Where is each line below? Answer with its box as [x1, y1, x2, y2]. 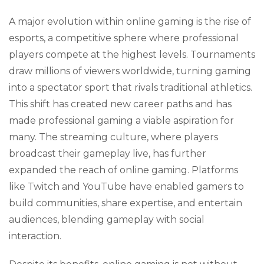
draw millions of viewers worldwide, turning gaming [9, 65, 251, 77]
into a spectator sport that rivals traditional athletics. [9, 82, 252, 93]
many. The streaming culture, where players [9, 131, 218, 143]
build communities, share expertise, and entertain [9, 197, 242, 209]
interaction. [9, 230, 61, 242]
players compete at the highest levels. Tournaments [9, 49, 255, 60]
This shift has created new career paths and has [9, 98, 232, 110]
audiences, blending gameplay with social [9, 214, 204, 225]
